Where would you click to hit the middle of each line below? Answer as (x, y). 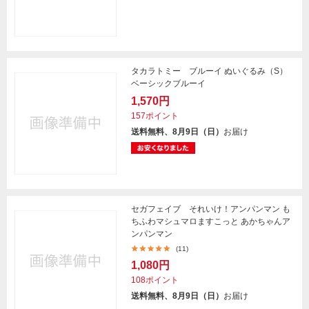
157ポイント (155, 116)
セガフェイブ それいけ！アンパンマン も (211, 209)
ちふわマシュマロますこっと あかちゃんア (211, 221)
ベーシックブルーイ (168, 83)
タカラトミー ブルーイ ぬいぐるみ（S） (209, 71)
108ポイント (155, 280)
